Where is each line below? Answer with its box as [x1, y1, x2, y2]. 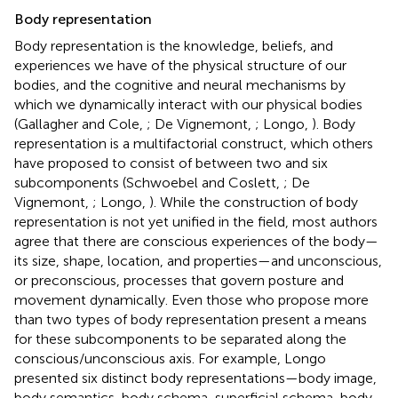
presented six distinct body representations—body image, [14, 369, 377, 386]
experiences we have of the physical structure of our [14, 56, 346, 74]
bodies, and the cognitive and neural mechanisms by [14, 76, 346, 93]
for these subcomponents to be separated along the [14, 330, 346, 347]
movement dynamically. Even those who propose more [14, 291, 369, 308]
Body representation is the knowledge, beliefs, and [14, 36, 333, 54]
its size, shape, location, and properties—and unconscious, [14, 251, 382, 269]
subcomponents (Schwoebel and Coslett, [14, 173, 283, 191]
